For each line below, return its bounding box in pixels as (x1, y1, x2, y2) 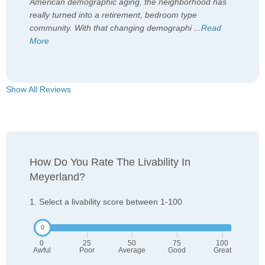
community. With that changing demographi (30, 23, 194, 33)
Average (118, 246, 146, 255)
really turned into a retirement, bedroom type (30, 10, 197, 20)
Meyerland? (30, 171, 85, 183)
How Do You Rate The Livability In (30, 156, 190, 169)
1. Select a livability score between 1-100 (30, 197, 182, 207)
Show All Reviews (6, 85, 71, 95)
